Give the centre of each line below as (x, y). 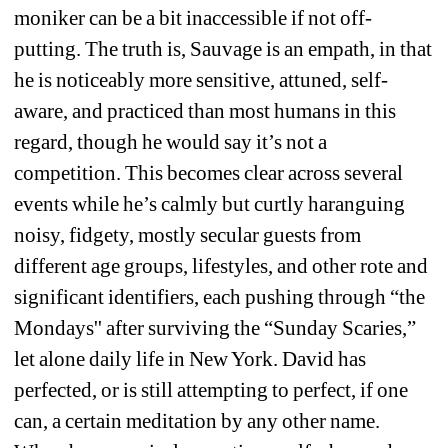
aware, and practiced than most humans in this (205, 110)
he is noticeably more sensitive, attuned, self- (201, 79)
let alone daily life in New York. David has (190, 358)
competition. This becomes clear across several (209, 172)
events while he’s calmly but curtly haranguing (210, 203)
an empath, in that (356, 48)
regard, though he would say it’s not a (171, 141)
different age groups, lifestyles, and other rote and (221, 265)
